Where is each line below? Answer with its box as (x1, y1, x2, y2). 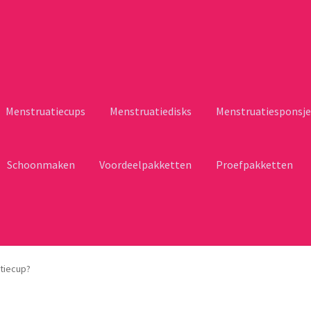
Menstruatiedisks (110, 104, 192, 119)
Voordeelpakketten (99, 158, 192, 172)
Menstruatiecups (6, 104, 86, 119)
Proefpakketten (216, 158, 294, 172)
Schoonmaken (7, 158, 76, 172)
